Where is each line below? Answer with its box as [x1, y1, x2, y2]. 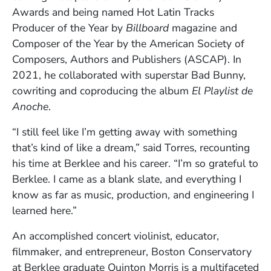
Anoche [12, 99, 48, 114]
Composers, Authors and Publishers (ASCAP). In [12, 51, 241, 67]
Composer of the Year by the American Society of [12, 36, 244, 51]
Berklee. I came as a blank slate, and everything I [12, 171, 241, 186]
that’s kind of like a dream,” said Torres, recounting [12, 140, 250, 155]
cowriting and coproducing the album [12, 83, 192, 98]
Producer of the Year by [12, 20, 126, 35]
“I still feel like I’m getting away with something [12, 124, 237, 139]
